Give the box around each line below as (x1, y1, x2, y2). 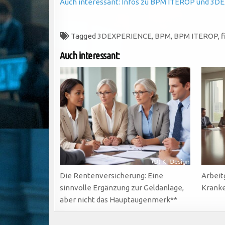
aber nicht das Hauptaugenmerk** (60, 195, 177, 204)
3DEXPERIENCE (97, 31, 152, 40)
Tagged (69, 31, 97, 40)
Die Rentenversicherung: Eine (60, 171, 163, 180)
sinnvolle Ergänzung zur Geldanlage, (60, 183, 184, 192)
